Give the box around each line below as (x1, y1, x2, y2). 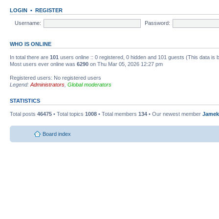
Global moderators (67, 82, 111, 88)
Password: (144, 20, 170, 26)
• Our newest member (147, 111, 202, 117)
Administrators (30, 82, 65, 88)
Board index (43, 131, 71, 137)
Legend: (10, 82, 30, 88)
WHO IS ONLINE (10, 41, 51, 47)
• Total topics (52, 111, 85, 117)
